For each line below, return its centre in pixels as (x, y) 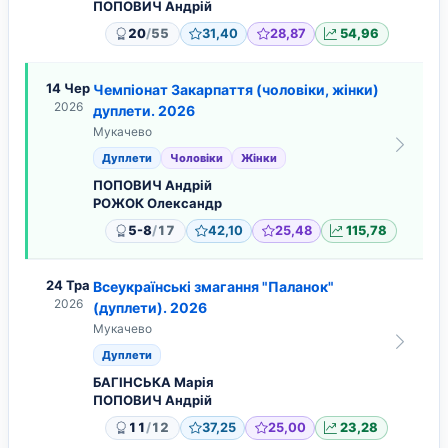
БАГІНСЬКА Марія (153, 382)
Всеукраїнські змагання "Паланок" (213, 287)
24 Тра (68, 285)
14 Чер (68, 88)
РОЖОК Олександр (157, 203)
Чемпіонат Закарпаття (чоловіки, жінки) (236, 90)
